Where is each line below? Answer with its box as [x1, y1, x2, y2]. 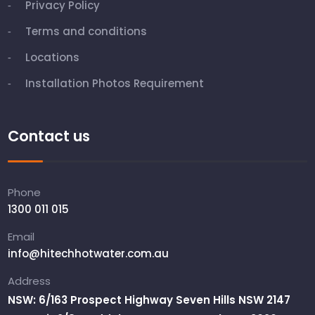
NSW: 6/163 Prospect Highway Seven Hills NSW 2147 [8, 292, 291, 307]
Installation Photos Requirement [25, 75, 205, 91]
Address [8, 273, 51, 288]
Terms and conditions [25, 23, 148, 39]
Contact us [8, 125, 91, 146]
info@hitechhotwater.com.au [8, 245, 169, 261]
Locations [25, 49, 80, 65]
